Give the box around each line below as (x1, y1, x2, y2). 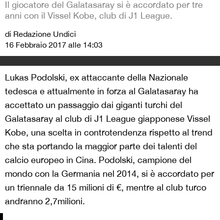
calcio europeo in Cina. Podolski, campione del (5, 155, 192, 165)
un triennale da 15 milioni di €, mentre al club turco (5, 182, 206, 193)
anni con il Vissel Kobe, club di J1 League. (5, 10, 172, 21)
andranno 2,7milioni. (5, 196, 85, 207)
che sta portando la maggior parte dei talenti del (5, 141, 197, 152)
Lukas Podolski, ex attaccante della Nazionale (5, 72, 188, 83)
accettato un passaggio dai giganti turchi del (5, 100, 182, 110)
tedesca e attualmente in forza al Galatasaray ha (5, 86, 198, 97)
